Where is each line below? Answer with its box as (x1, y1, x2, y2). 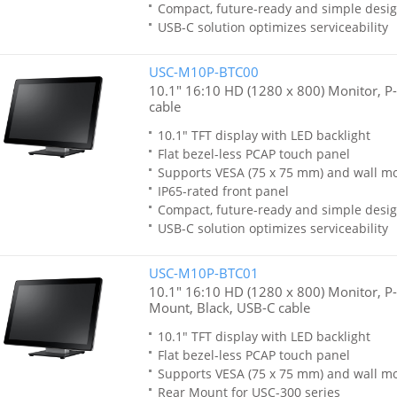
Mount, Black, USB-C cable (148, 299, 310, 316)
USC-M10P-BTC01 (148, 264, 259, 282)
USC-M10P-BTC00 (148, 63, 259, 81)
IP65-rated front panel (157, 183, 289, 199)
